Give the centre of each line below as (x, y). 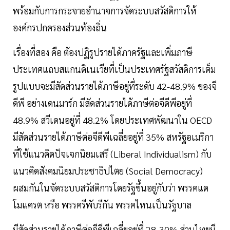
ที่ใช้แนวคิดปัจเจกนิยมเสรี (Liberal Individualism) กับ (112, 154)
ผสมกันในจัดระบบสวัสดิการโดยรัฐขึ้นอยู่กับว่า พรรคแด (111, 188)
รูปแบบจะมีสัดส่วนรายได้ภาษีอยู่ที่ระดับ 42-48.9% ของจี (115, 86)
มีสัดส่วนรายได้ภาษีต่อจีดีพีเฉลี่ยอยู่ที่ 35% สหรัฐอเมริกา (113, 137)
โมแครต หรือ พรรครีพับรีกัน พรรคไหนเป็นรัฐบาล (102, 205)
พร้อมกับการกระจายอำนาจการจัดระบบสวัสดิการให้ (105, 11)
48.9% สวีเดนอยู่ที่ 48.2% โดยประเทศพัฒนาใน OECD (112, 120)
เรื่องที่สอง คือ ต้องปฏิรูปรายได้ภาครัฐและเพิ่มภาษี (103, 52)
